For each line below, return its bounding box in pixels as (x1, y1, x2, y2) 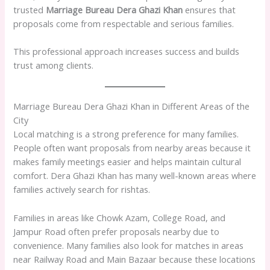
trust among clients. (13, 58, 94, 71)
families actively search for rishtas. (13, 183, 151, 196)
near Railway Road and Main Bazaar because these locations (13, 253, 256, 265)
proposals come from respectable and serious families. (13, 17, 234, 30)
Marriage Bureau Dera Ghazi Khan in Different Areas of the (13, 100, 250, 113)
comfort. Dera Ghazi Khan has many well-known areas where (13, 169, 257, 182)
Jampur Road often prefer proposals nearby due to (13, 225, 220, 237)
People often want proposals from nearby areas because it (13, 142, 251, 154)
